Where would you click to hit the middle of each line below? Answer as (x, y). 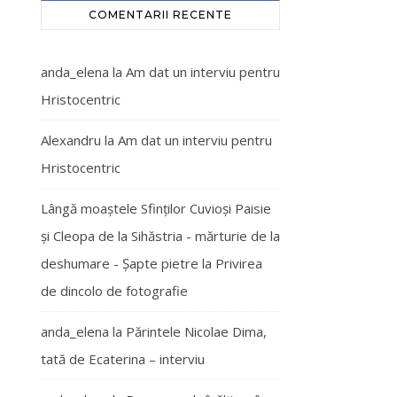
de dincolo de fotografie (114, 291)
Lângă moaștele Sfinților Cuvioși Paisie (156, 208)
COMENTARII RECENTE (160, 15)
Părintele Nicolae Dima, (196, 331)
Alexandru (71, 140)
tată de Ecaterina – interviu (123, 359)
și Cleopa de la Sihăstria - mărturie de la (160, 236)
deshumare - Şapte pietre (120, 263)
